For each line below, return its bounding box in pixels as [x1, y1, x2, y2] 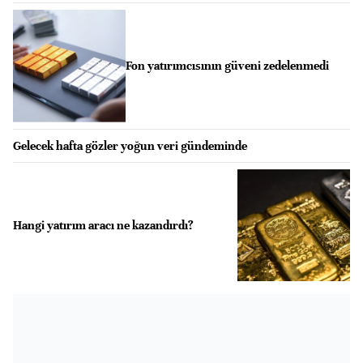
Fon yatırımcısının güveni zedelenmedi [125, 58, 329, 74]
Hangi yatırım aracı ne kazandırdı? [13, 217, 194, 233]
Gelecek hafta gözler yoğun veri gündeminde [13, 138, 247, 153]
